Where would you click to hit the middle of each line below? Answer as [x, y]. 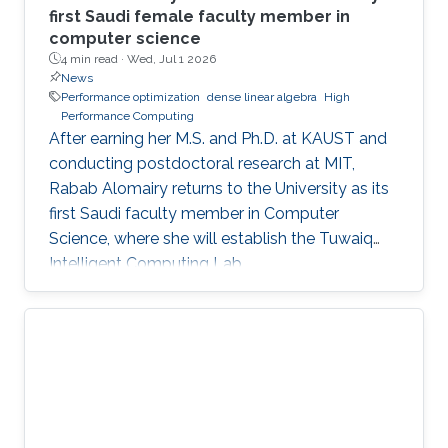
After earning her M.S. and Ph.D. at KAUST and [218, 138]
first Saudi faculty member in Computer [194, 213]
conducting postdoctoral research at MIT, [202, 163]
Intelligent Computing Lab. [147, 263]
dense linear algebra [262, 96]
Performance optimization [130, 96]
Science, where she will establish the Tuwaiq [211, 238]
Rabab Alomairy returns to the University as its [219, 188]
